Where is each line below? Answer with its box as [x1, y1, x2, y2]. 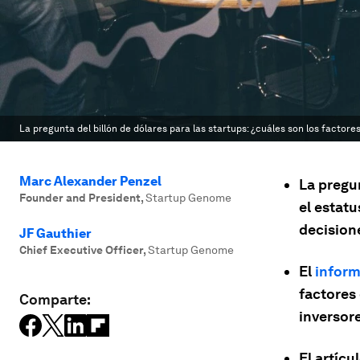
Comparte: [19, 291, 91, 308]
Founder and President [19, 191, 141, 204]
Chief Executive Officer [19, 243, 143, 256]
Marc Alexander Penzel [19, 174, 162, 189]
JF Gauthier [19, 226, 92, 241]
